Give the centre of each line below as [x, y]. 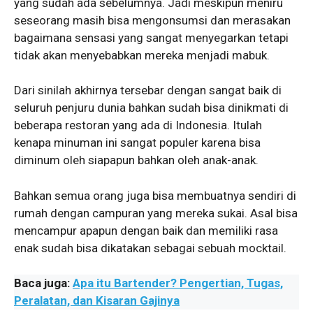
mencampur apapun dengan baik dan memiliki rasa [146, 230]
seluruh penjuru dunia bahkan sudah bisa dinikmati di [151, 108]
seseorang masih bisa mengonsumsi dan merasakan [152, 20]
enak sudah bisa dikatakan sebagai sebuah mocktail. [150, 248]
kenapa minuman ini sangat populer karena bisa [137, 143]
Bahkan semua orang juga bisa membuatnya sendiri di [155, 195]
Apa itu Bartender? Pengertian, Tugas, [178, 283]
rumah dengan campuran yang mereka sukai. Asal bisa [156, 213]
